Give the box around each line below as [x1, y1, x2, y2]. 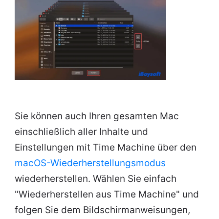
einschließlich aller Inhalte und [15, 126, 148, 138]
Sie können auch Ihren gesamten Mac [15, 110, 179, 122]
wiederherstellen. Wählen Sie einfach [15, 173, 176, 185]
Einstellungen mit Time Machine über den [15, 142, 197, 153]
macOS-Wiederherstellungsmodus [15, 157, 166, 169]
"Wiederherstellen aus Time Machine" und [15, 189, 199, 200]
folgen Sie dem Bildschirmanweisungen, [15, 204, 190, 216]
